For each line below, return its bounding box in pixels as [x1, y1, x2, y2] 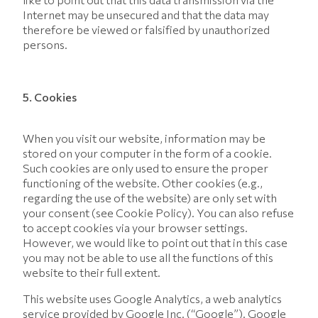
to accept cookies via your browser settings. [23, 221, 248, 234]
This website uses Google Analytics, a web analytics [23, 292, 282, 305]
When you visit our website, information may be [23, 131, 265, 145]
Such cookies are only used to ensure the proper [23, 161, 268, 175]
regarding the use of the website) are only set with [23, 191, 277, 204]
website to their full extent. [23, 265, 163, 279]
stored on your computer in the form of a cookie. [23, 146, 272, 160]
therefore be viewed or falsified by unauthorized [23, 23, 270, 36]
